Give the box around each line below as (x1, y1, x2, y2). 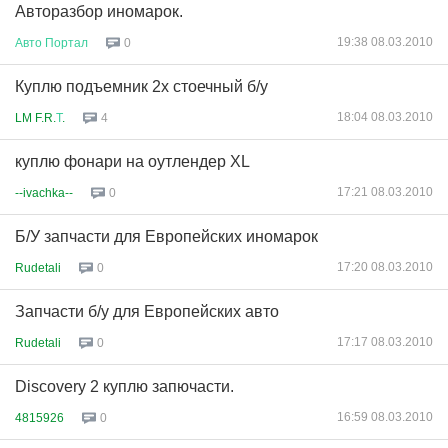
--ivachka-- (15, 185, 73, 200)
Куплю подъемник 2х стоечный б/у (15, 78, 268, 95)
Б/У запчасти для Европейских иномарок (15, 228, 318, 245)
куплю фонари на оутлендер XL (15, 153, 250, 170)
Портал (45, 35, 88, 50)
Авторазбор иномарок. (15, 3, 183, 20)
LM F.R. (15, 110, 56, 125)
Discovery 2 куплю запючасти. (15, 378, 234, 395)
